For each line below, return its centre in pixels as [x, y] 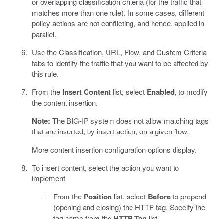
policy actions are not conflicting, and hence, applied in [118, 23]
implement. [49, 178]
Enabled [160, 92]
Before [159, 197]
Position [98, 197]
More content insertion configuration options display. [114, 150]
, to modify [191, 92]
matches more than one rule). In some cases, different [118, 13]
